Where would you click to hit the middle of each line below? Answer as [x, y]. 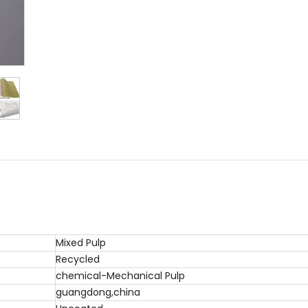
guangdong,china [98, 292]
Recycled [78, 259]
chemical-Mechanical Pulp [120, 276]
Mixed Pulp [81, 243]
